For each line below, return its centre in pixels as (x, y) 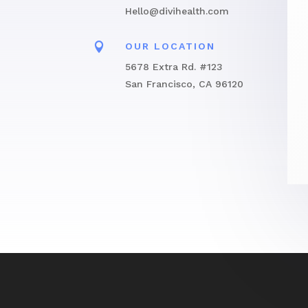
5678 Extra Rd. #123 (174, 66)
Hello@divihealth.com (177, 11)
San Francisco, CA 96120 (184, 84)
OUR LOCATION (170, 46)
